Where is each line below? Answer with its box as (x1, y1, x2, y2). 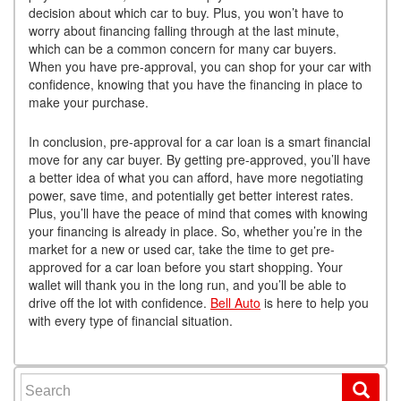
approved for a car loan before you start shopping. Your (29, 258, 343, 277)
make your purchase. (29, 93, 149, 112)
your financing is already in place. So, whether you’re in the (29, 222, 363, 241)
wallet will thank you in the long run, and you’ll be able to (29, 276, 346, 294)
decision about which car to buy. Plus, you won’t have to (29, 4, 344, 22)
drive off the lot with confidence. (29, 294, 210, 312)
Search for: (21, 371, 90, 392)
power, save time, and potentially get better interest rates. (29, 186, 354, 205)
